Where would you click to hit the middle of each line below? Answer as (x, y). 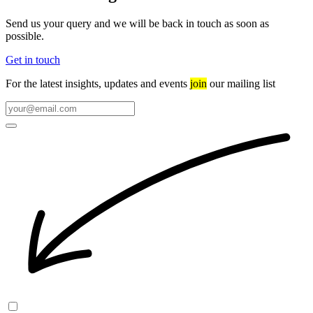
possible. (25, 36)
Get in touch (33, 59)
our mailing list (241, 83)
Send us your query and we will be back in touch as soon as (137, 23)
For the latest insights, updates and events (98, 83)
